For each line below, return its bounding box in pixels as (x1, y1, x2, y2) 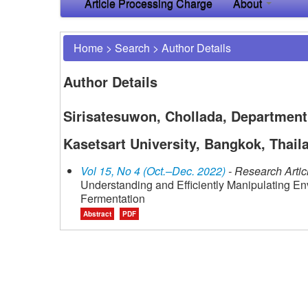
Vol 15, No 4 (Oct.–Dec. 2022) (80, 162, 225, 179)
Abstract (83, 208, 111, 219)
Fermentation (80, 190, 145, 206)
